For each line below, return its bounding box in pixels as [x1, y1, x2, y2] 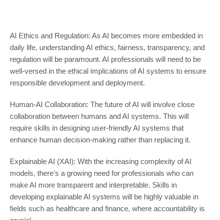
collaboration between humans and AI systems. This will [9, 112, 189, 121]
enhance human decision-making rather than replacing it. [9, 136, 191, 144]
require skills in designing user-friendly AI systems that [9, 124, 184, 133]
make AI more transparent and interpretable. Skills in [9, 181, 177, 190]
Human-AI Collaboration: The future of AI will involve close [9, 100, 194, 109]
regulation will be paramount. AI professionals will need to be [9, 55, 201, 64]
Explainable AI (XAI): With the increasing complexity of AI [9, 157, 192, 166]
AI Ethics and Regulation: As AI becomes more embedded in [9, 31, 203, 40]
